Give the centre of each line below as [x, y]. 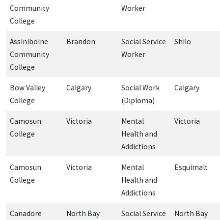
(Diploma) [138, 100]
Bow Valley [27, 87]
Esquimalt [191, 167]
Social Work [140, 87]
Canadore [26, 213]
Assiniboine [29, 41]
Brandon [81, 41]
